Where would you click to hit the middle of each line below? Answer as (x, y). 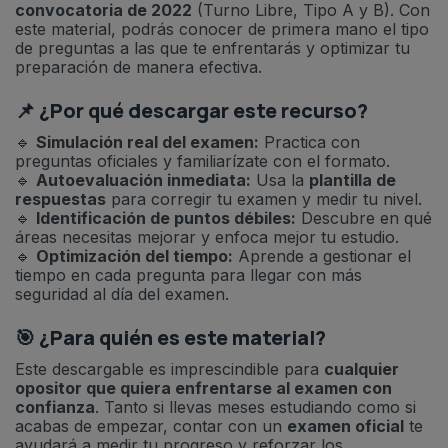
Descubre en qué (364, 218)
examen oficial (345, 426)
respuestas (60, 199)
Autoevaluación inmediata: (143, 180)
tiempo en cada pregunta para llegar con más (188, 275)
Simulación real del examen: (147, 142)
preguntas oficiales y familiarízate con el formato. (202, 161)
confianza (55, 407)
